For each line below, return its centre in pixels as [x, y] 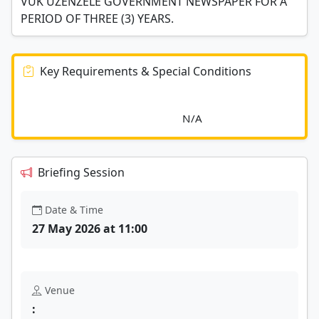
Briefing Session [81, 172]
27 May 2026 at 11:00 [90, 228]
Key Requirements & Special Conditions [146, 71]
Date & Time [74, 209]
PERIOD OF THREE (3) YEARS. [97, 18]
